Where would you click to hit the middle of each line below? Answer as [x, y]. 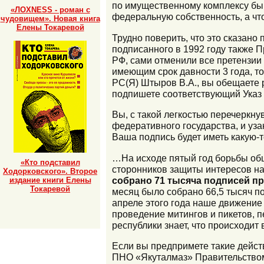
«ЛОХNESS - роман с [50, 9]
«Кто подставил [50, 162]
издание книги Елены [50, 180]
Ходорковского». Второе [50, 171]
